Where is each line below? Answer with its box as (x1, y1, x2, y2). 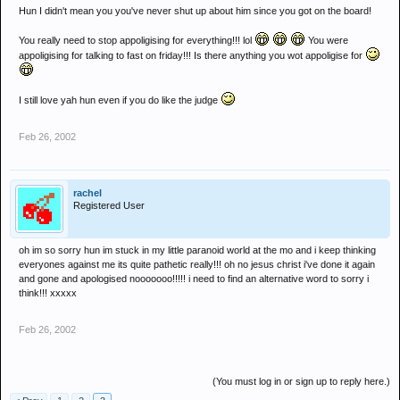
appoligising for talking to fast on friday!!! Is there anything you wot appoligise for (19, 50, 365, 61)
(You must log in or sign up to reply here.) (212, 376, 390, 387)
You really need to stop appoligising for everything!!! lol (19, 35, 254, 46)
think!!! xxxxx (19, 287, 77, 298)
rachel (73, 187, 102, 198)
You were (305, 35, 348, 46)
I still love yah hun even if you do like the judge (19, 95, 221, 105)
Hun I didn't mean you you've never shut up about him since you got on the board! (19, 5, 371, 16)
